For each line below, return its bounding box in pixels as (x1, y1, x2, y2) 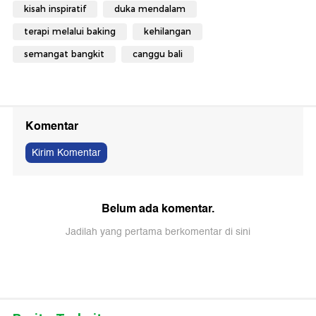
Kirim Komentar (32, 144, 101, 161)
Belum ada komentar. (102, 198, 214, 218)
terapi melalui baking (24, 25, 116, 37)
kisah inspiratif (24, 3, 86, 14)
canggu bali (133, 48, 183, 59)
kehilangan (144, 25, 191, 37)
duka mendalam (114, 3, 186, 14)
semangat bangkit (24, 48, 104, 59)
